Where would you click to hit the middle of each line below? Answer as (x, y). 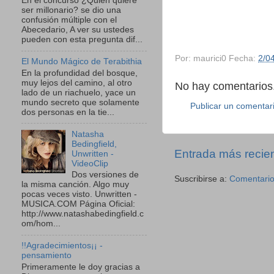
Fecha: (243, 58)
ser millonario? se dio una (71, 10)
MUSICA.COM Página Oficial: (78, 204)
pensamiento (46, 256)
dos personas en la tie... (68, 112)
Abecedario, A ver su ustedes (78, 30)
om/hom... (41, 224)
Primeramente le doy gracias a (81, 267)
